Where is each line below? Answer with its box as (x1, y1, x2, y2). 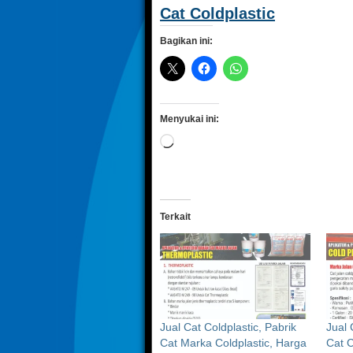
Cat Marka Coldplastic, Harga (160, 336, 307, 349)
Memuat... (173, 135, 224, 147)
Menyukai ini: (160, 113, 219, 124)
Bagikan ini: (160, 35, 213, 46)
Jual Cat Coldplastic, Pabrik (160, 320, 296, 333)
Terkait (160, 211, 191, 222)
